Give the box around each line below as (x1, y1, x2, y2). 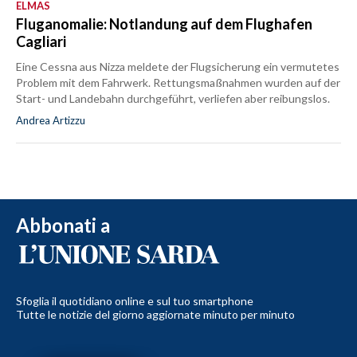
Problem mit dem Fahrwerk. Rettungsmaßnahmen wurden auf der (16, 75, 340, 89)
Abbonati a (16, 213, 110, 237)
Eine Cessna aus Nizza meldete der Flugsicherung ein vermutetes (16, 59, 339, 73)
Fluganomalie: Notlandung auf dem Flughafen (16, 14, 312, 33)
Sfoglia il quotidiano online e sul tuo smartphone (16, 293, 253, 308)
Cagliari (16, 32, 66, 50)
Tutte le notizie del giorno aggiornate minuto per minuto (16, 307, 295, 321)
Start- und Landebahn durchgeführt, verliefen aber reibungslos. (16, 91, 330, 105)
